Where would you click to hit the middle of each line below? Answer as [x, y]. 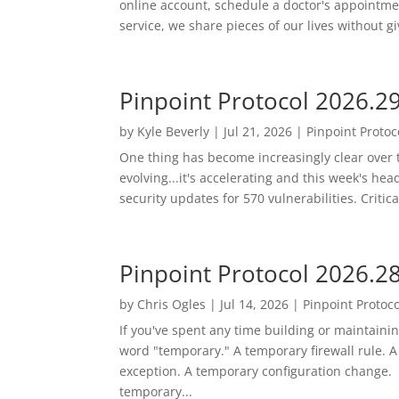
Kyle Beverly [174, 131]
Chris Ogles [172, 304]
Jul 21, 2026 [258, 131]
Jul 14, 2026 [255, 304]
